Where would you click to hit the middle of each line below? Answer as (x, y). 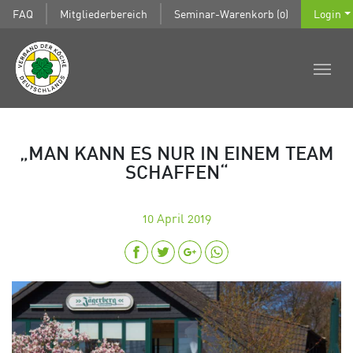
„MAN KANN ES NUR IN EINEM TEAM (176, 155)
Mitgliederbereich (104, 13)
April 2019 (184, 218)
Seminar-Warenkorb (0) (231, 13)
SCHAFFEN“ (176, 174)
